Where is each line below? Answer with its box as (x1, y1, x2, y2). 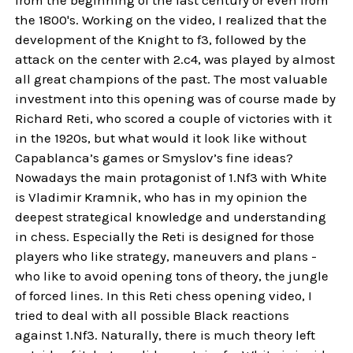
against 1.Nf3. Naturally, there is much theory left (15, 326, 316, 343)
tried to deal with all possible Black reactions (15, 307, 290, 323)
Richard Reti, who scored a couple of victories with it (15, 110, 333, 126)
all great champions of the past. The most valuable (15, 70, 329, 87)
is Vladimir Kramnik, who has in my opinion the (15, 188, 308, 205)
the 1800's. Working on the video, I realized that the (15, 11, 328, 28)
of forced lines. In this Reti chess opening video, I (15, 287, 313, 303)
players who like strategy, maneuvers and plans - (15, 247, 318, 264)
